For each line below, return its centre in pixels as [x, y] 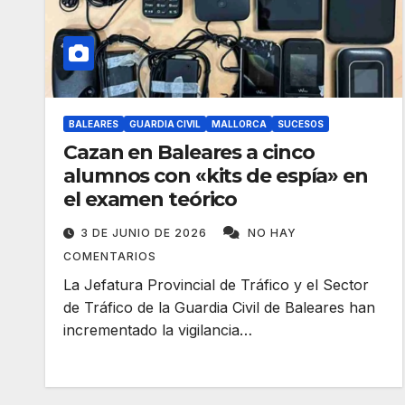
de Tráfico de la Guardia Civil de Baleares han [219, 307]
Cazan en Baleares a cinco [189, 152]
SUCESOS [301, 124]
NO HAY [272, 233]
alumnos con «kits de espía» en [216, 176]
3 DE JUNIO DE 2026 [146, 233]
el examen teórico [151, 199]
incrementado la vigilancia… [158, 330]
